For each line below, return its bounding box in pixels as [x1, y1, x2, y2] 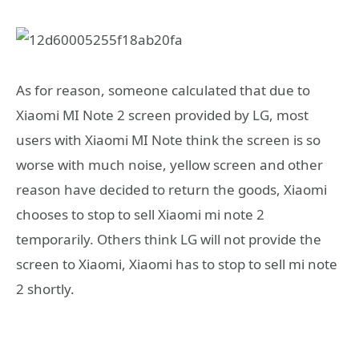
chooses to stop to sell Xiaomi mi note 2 [16, 204, 264, 224]
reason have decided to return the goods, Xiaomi [16, 179, 327, 199]
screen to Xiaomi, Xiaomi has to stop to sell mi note [16, 254, 337, 273]
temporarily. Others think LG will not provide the [16, 229, 321, 248]
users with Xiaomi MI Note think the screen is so [16, 130, 321, 149]
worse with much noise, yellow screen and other [16, 155, 323, 174]
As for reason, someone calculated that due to [16, 80, 310, 99]
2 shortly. [16, 279, 75, 298]
